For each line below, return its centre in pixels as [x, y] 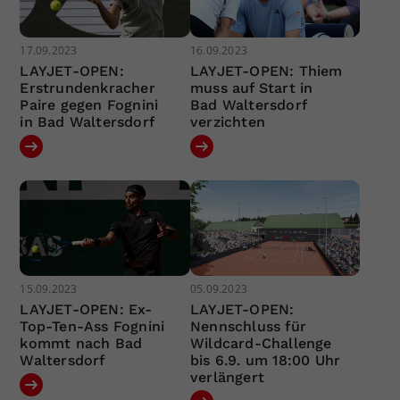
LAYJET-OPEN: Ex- [86, 310]
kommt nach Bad [81, 344]
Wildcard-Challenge [261, 344]
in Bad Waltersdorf [87, 121]
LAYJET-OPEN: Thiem [266, 71]
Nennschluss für [248, 327]
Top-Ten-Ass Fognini [92, 327]
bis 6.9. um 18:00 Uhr [265, 361]
